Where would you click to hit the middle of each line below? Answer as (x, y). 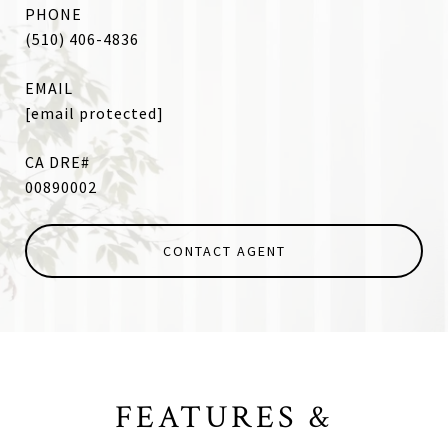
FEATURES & (224, 418)
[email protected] (94, 113)
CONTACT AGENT (224, 251)
